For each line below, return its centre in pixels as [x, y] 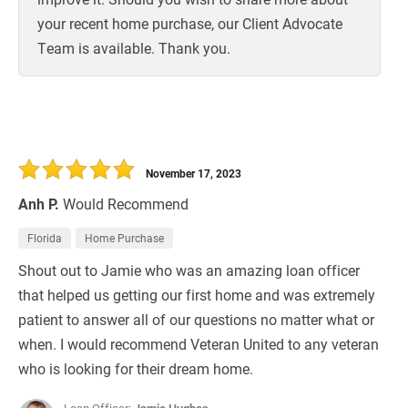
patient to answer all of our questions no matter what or [196, 320]
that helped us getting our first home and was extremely [197, 295]
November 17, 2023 [194, 173]
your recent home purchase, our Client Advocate [190, 24]
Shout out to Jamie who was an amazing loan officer [189, 270]
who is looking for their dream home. [136, 369]
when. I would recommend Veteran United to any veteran [199, 344]
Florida [45, 238]
